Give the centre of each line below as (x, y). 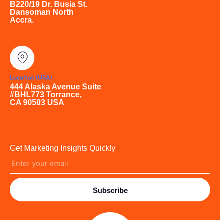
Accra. (22, 20)
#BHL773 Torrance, (46, 94)
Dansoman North (42, 12)
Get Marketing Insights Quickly (63, 148)
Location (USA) (31, 77)
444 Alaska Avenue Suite (55, 86)
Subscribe (110, 190)
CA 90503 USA (37, 102)
